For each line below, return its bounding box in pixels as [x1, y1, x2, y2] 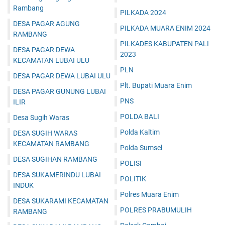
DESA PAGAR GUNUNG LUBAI [13, 87, 106, 95]
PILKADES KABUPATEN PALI [120, 39, 209, 48]
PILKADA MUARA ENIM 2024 [120, 24, 210, 32]
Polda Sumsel [120, 143, 162, 152]
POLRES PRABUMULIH [120, 205, 192, 214]
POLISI [120, 159, 142, 167]
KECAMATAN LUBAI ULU [13, 56, 89, 64]
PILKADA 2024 [120, 8, 166, 17]
